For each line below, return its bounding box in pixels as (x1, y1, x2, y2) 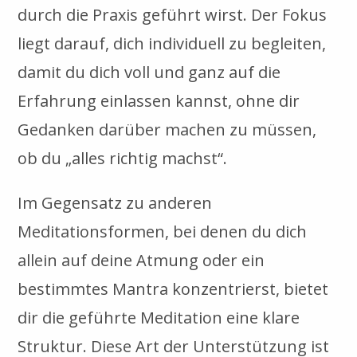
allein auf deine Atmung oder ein (18, 249, 265, 271)
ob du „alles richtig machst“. (18, 147, 228, 169)
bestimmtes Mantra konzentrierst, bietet (18, 277, 329, 300)
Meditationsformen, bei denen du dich (18, 220, 308, 242)
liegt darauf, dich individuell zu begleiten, (18, 32, 327, 54)
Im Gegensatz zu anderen (18, 191, 213, 214)
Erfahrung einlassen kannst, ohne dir (18, 89, 300, 112)
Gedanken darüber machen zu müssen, (18, 118, 317, 140)
